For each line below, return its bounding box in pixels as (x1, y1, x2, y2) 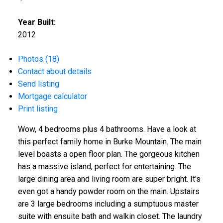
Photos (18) (17, 54, 59, 64)
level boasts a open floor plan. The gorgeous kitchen (17, 149, 200, 159)
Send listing (17, 79, 59, 89)
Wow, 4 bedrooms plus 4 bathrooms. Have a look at (17, 124, 196, 134)
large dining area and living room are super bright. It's (17, 174, 201, 184)
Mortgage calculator (17, 92, 87, 102)
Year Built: (17, 17, 56, 27)
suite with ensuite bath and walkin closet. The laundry (17, 212, 202, 222)
